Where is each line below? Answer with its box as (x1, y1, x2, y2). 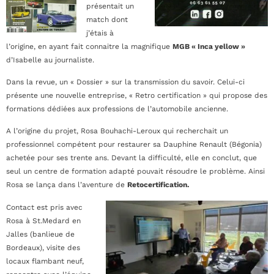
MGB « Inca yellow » (172, 42, 245, 51)
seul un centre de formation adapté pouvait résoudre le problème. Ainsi (6, 167, 265, 176)
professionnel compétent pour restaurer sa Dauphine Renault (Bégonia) (6, 140, 262, 149)
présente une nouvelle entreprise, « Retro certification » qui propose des (6, 91, 267, 100)
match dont (86, 15, 128, 24)
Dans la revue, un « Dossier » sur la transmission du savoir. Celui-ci (6, 77, 245, 86)
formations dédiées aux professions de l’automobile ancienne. (6, 104, 228, 113)
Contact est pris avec (6, 202, 83, 212)
